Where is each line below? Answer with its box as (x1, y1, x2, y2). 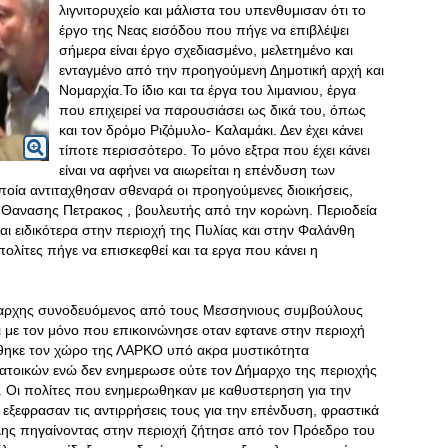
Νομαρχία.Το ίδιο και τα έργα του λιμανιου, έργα (59, 82, 356, 98)
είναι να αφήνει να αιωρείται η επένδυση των (59, 162, 335, 178)
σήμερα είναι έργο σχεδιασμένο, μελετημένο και (59, 42, 353, 58)
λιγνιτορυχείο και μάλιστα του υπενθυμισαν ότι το (59, 2, 366, 18)
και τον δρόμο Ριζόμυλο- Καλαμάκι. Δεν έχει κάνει (59, 122, 363, 138)
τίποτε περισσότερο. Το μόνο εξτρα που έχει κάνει (59, 142, 370, 158)
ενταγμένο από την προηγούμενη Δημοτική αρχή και (59, 62, 384, 78)
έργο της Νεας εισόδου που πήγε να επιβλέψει (59, 22, 349, 38)
